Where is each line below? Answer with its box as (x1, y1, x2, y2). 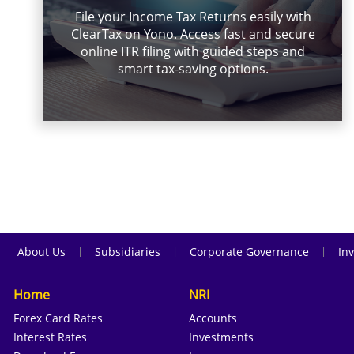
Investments (189, 329, 254, 345)
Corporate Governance (190, 243, 309, 259)
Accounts (189, 310, 238, 326)
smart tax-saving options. (117, 59, 269, 77)
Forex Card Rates (13, 310, 103, 326)
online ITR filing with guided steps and (81, 42, 305, 60)
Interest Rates (13, 329, 87, 345)
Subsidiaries (95, 243, 160, 259)
